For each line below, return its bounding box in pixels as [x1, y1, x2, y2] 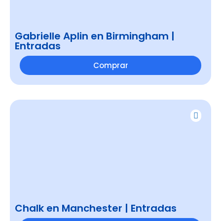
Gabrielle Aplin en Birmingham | [15, 29, 175, 43]
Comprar [93, 60, 128, 71]
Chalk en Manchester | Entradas [15, 201, 177, 216]
